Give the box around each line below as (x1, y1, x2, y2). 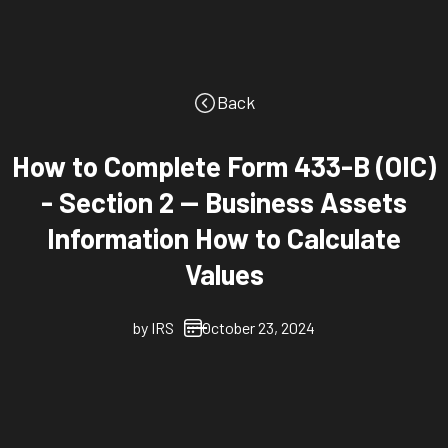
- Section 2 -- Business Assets (41, 185, 407, 220)
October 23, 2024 (202, 318, 315, 338)
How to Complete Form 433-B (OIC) (12, 149, 436, 184)
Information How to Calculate (47, 221, 401, 256)
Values (184, 257, 264, 292)
